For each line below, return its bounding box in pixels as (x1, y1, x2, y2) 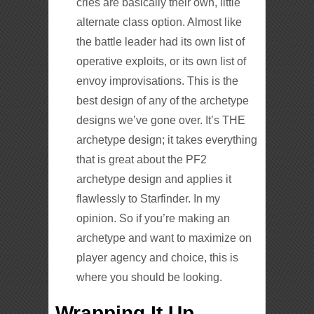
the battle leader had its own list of (76, 35, 245, 48)
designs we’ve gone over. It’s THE (76, 114, 246, 126)
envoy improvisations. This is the (76, 74, 239, 87)
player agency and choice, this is (76, 251, 239, 264)
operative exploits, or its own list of (76, 55, 247, 67)
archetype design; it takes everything (76, 133, 258, 146)
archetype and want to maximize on (76, 231, 252, 244)
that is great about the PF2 (76, 153, 207, 165)
